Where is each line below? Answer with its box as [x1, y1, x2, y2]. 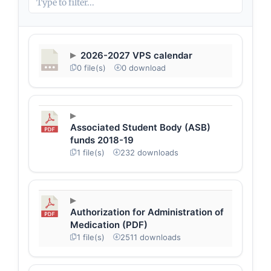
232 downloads [120, 147, 178, 157]
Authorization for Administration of [70, 206, 224, 218]
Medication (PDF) [70, 218, 148, 230]
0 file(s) [77, 62, 106, 73]
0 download [122, 62, 166, 73]
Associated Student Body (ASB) [70, 121, 211, 133]
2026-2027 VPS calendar [80, 49, 192, 61]
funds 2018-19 [70, 134, 134, 146]
